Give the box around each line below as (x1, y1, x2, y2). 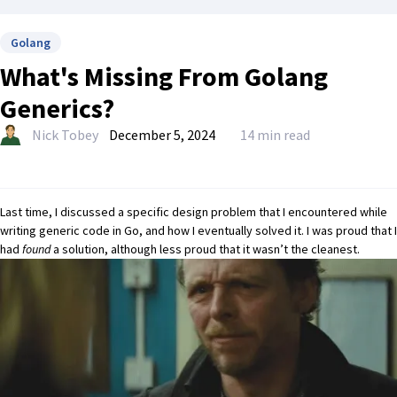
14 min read (240, 126, 310, 144)
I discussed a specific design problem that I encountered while (55, 204, 387, 220)
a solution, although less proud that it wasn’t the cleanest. (51, 241, 360, 257)
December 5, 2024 (109, 126, 215, 144)
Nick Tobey (32, 126, 98, 144)
